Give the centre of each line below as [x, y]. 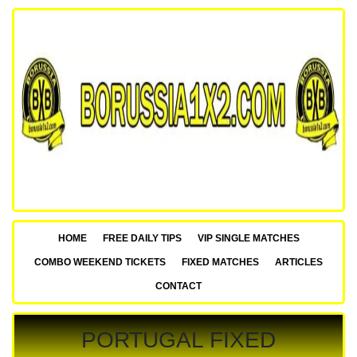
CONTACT [178, 286]
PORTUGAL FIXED [178, 340]
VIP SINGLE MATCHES [248, 238]
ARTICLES [299, 262]
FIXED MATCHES [220, 262]
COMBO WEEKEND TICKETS [100, 262]
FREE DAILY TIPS [142, 238]
